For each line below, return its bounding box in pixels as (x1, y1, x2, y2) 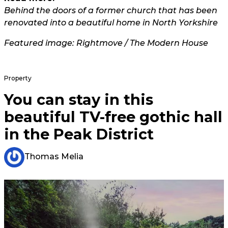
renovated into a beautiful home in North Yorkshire (4, 18, 218, 28)
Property (4, 74, 32, 82)
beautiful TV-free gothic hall (4, 108, 222, 126)
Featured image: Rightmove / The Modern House (4, 38, 208, 48)
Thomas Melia (24, 152, 83, 162)
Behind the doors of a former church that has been (4, 6, 217, 16)
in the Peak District (4, 125, 154, 144)
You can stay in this (4, 91, 153, 109)
